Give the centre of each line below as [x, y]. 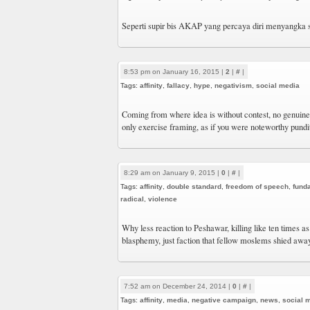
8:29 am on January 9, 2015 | [173, 173]
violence [163, 199]
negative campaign [224, 300]
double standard [194, 186]
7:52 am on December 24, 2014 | [178, 286]
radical [132, 199]
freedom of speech [257, 186]
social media [278, 85]
